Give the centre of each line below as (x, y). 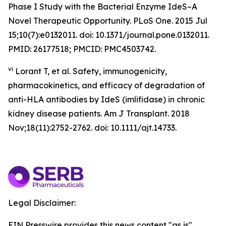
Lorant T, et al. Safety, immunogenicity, (90, 71)
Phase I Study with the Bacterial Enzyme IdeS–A (103, 7)
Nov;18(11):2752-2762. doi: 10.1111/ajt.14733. (92, 128)
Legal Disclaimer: (42, 203)
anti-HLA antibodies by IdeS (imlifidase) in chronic (106, 99)
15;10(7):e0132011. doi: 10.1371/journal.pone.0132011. (109, 35)
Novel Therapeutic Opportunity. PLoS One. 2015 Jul (108, 21)
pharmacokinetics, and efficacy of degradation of (106, 85)
